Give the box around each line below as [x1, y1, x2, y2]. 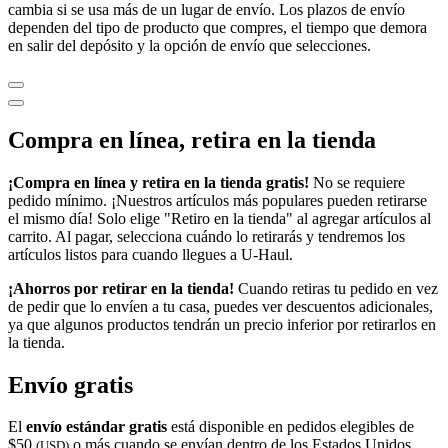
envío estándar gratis [26, 418, 167, 436]
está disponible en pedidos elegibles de [167, 418, 414, 436]
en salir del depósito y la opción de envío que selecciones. [8, 36, 371, 54]
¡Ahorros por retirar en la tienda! [8, 279, 234, 297]
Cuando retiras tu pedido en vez [234, 279, 438, 297]
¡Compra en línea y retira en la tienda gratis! [8, 173, 309, 191]
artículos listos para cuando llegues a [8, 245, 241, 263]
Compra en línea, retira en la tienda [8, 126, 376, 153]
